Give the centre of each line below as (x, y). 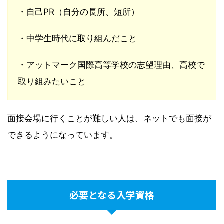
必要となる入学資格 (112, 195)
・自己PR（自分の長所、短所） (79, 12)
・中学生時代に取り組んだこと (77, 39)
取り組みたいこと (52, 82)
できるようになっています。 (63, 135)
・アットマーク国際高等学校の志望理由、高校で (111, 65)
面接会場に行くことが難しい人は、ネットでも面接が (109, 119)
